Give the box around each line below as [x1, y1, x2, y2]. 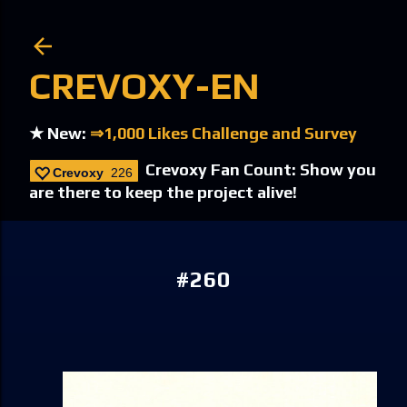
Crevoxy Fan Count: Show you [145, 160, 376, 179]
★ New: [29, 124, 90, 143]
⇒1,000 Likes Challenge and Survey [90, 124, 357, 143]
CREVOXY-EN [29, 65, 260, 107]
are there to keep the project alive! [29, 183, 297, 202]
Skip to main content [121, 13, 286, 32]
